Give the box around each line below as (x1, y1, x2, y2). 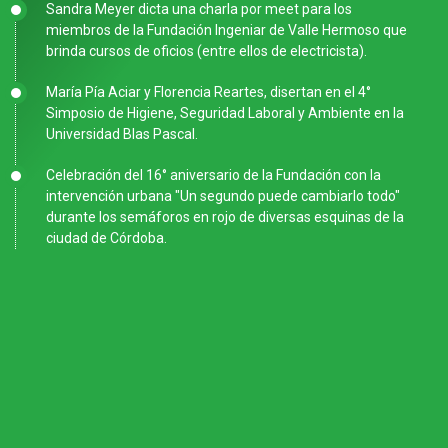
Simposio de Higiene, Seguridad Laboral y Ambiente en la (46, 105, 404, 121)
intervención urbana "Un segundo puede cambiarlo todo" (46, 188, 400, 204)
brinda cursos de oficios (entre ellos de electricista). (46, 43, 367, 59)
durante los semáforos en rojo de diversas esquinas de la (46, 209, 404, 225)
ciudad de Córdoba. (46, 230, 167, 246)
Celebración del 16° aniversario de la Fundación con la (46, 167, 381, 183)
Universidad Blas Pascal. (46, 126, 198, 142)
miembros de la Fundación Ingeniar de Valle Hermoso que (46, 22, 407, 38)
